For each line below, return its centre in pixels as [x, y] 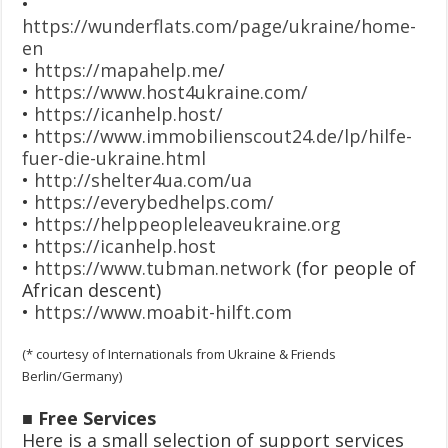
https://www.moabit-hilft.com [163, 311]
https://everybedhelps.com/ [154, 201]
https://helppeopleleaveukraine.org [188, 223]
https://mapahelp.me [126, 69]
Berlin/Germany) [72, 375]
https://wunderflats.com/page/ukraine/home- [219, 25]
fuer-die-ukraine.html [114, 157]
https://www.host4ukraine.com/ [171, 91]
